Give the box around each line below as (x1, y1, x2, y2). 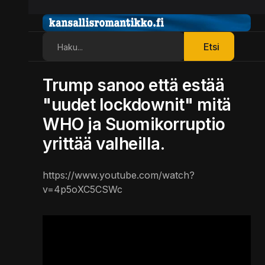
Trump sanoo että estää (43, 75, 225, 95)
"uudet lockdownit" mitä (43, 94, 231, 115)
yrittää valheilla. (43, 133, 165, 154)
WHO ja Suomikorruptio (43, 114, 225, 134)
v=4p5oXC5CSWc (43, 183, 122, 195)
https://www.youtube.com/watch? (43, 169, 195, 181)
